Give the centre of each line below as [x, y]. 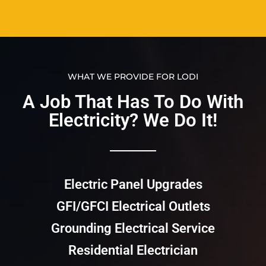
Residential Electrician [133, 251]
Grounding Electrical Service [133, 229]
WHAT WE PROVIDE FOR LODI [133, 77]
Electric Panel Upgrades [133, 185]
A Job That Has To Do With [133, 102]
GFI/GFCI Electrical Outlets [133, 207]
